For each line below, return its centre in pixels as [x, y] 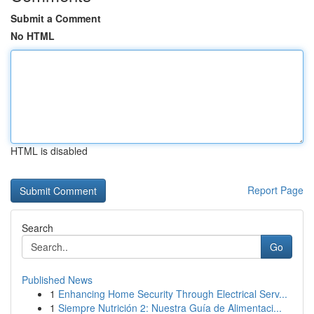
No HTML [33, 36]
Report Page [275, 190]
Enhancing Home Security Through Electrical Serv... [173, 294]
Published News [57, 280]
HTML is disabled [49, 151]
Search [37, 228]
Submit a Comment [56, 18]
